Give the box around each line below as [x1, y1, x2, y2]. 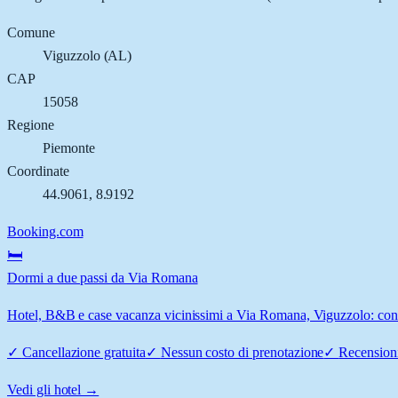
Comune [7, 24, 55, 40]
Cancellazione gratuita [21, 344, 146, 360]
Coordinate [7, 163, 69, 179]
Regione [7, 116, 54, 132]
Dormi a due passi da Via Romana [7, 269, 198, 285]
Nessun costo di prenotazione [160, 344, 324, 360]
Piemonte [43, 139, 95, 155]
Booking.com [7, 223, 84, 239]
